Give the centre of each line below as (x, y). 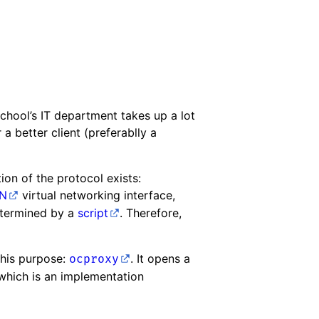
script (93, 213)
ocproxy (94, 259)
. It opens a (160, 258)
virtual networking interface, (97, 195)
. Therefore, (151, 213)
